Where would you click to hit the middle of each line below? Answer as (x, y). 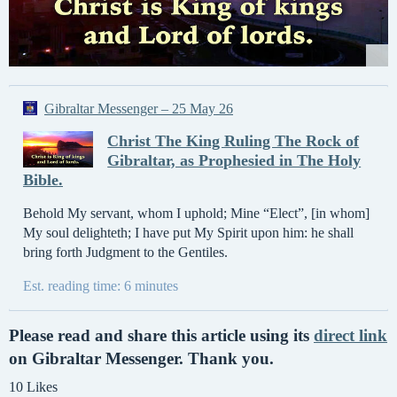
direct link (350, 335)
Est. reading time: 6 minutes (101, 285)
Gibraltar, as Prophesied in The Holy (234, 160)
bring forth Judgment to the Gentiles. (125, 252)
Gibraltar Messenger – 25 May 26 (139, 108)
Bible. (43, 179)
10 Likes (33, 386)
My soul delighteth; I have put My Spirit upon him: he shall (188, 232)
